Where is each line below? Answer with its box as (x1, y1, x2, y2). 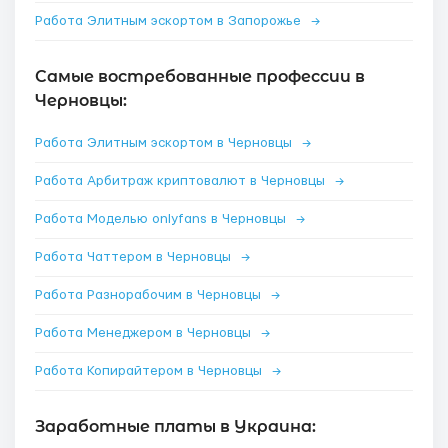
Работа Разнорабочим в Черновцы (35, 288, 265, 302)
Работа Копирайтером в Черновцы (35, 364, 266, 378)
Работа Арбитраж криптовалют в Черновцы (35, 174, 329, 188)
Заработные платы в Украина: (35, 417, 316, 436)
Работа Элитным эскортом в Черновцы (35, 136, 296, 150)
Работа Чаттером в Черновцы (35, 250, 235, 264)
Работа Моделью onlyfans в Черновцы (35, 212, 290, 226)
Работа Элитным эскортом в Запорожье (35, 14, 305, 28)
